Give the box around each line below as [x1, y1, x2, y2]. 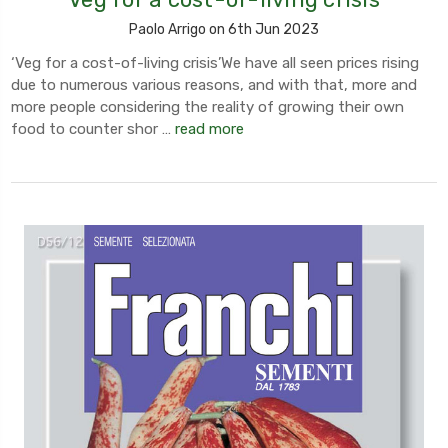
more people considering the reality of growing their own [11, 97, 404, 116]
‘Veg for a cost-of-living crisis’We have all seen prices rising [11, 53, 419, 72]
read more [175, 119, 244, 138]
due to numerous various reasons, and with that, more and [11, 75, 417, 94]
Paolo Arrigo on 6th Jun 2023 [129, 20, 319, 38]
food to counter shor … [11, 119, 175, 138]
